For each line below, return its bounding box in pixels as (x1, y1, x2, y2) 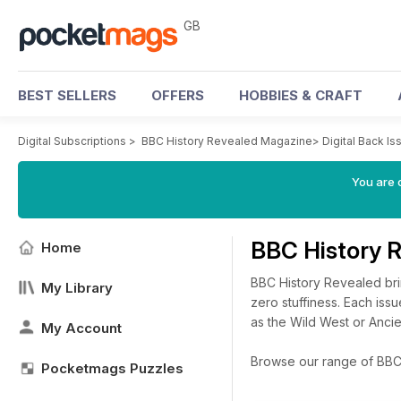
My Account (41, 320, 122, 337)
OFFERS (151, 87, 204, 104)
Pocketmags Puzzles (41, 360, 183, 377)
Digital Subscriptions (18, 134, 126, 148)
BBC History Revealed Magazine (141, 134, 312, 148)
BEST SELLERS (18, 87, 116, 104)
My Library (41, 279, 113, 296)
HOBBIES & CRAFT (239, 87, 363, 104)
